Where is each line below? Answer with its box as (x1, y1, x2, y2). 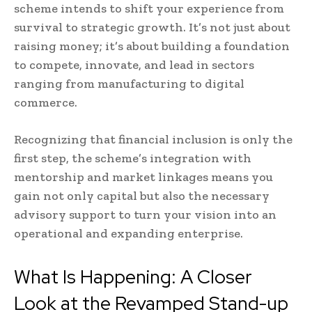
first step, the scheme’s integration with (14, 150, 251, 166)
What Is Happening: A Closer (14, 265, 252, 290)
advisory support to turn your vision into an (14, 207, 276, 223)
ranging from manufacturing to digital (14, 76, 244, 92)
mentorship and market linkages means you (14, 169, 273, 185)
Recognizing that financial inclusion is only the (14, 132, 292, 148)
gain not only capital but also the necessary (14, 188, 270, 204)
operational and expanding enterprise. (14, 226, 243, 242)
